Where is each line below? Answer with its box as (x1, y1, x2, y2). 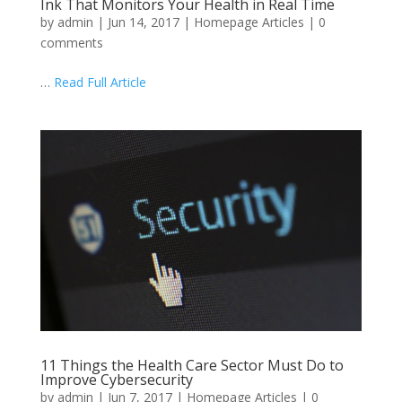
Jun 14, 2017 (107, 13, 179, 31)
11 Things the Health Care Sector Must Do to (39, 354, 344, 375)
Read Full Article (53, 73, 146, 91)
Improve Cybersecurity (39, 369, 193, 389)
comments (39, 33, 103, 51)
